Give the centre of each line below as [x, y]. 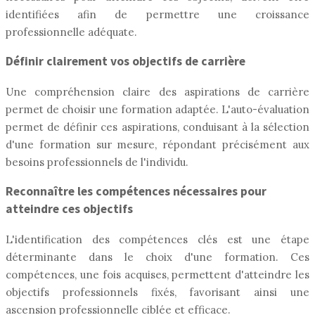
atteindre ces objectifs [69, 209]
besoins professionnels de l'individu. [97, 162]
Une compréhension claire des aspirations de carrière [157, 91]
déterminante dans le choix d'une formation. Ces [157, 257]
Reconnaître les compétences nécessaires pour [136, 192]
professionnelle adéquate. [71, 32]
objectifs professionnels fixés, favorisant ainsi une [157, 292]
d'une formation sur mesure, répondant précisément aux [157, 144]
